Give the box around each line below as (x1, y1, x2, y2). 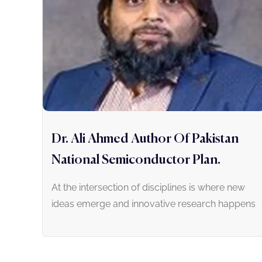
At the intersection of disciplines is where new (51, 181, 245, 193)
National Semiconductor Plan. (51, 153, 220, 167)
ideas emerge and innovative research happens (51, 198, 256, 209)
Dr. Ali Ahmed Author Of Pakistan (51, 132, 239, 146)
